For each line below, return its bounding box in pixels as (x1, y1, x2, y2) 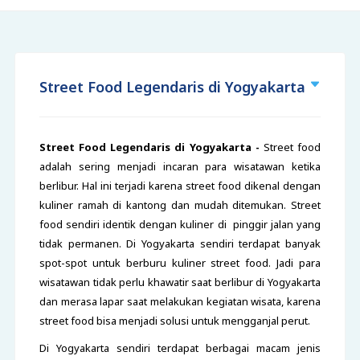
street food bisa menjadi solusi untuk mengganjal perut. (39, 313, 313, 328)
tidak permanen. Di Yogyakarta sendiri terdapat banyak (39, 236, 321, 251)
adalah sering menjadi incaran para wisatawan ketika (39, 159, 321, 174)
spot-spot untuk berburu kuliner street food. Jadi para (39, 256, 321, 270)
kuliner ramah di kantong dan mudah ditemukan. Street (39, 198, 321, 212)
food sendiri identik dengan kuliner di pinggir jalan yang (39, 217, 321, 231)
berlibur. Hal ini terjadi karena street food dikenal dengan (39, 178, 321, 193)
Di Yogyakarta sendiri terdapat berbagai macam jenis (39, 341, 321, 355)
